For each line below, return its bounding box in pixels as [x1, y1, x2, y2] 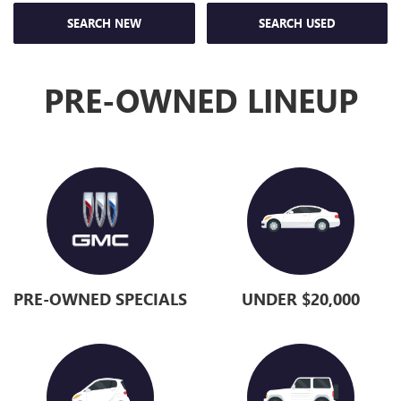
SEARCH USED [258, 15, 336, 31]
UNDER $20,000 [242, 288, 360, 311]
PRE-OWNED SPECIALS [13, 288, 187, 311]
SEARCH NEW [66, 15, 141, 31]
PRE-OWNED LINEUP [43, 78, 358, 122]
